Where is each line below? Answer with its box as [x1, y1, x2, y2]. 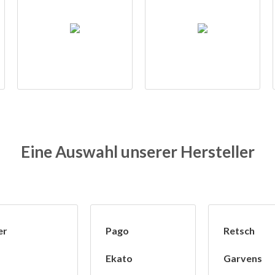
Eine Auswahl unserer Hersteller [20, 142, 255, 162]
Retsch [223, 225, 255, 237]
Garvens [223, 252, 262, 265]
